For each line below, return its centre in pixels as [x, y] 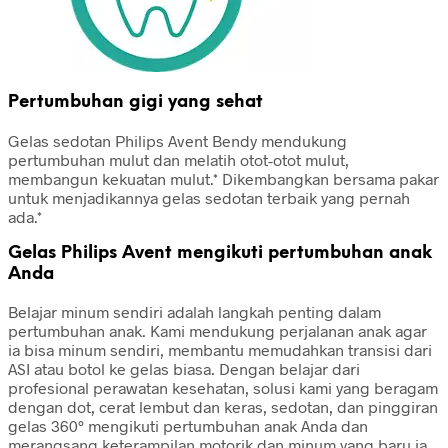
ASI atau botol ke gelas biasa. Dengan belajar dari [184, 369]
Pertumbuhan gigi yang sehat [135, 102]
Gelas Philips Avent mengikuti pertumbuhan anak [220, 252]
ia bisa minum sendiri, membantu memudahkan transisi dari [220, 350]
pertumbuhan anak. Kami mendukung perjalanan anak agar [217, 331]
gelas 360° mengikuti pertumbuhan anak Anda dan [188, 426]
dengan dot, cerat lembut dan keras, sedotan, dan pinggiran [223, 407]
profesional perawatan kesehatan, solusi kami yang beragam [223, 388]
